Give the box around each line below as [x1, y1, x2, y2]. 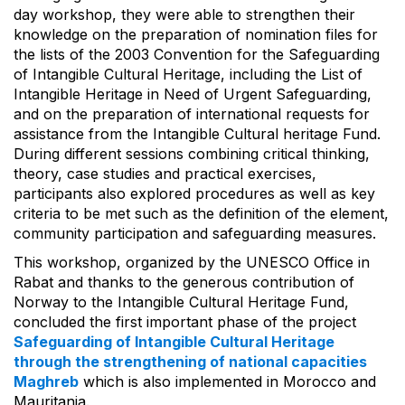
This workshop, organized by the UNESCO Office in [14, 252, 370, 271]
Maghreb [14, 372, 79, 391]
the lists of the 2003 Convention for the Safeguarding [14, 44, 380, 63]
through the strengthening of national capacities [14, 352, 367, 371]
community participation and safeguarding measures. [14, 223, 376, 242]
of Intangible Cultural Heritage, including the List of [14, 64, 363, 83]
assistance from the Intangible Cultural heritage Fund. [14, 124, 381, 143]
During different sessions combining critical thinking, [14, 144, 370, 163]
